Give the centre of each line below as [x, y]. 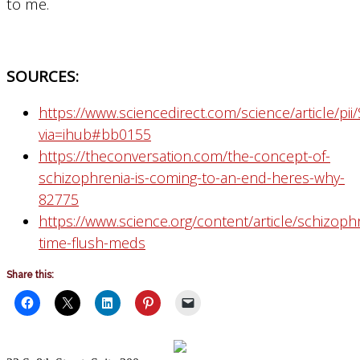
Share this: [30, 274]
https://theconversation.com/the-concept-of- [184, 155]
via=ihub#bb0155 [95, 134]
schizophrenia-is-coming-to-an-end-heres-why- [192, 177]
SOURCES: [43, 76]
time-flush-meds [92, 242]
